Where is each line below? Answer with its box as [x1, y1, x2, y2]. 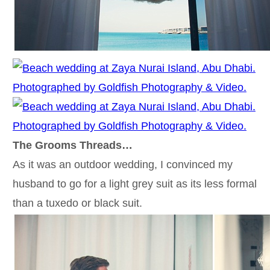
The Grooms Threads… [12, 139, 136, 151]
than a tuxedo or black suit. [12, 196, 142, 209]
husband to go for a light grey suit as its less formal [12, 177, 257, 190]
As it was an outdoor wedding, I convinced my [12, 158, 233, 171]
